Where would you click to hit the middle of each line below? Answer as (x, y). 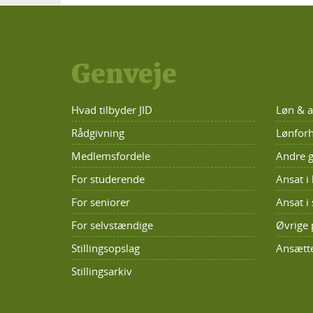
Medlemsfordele (111, 155)
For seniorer (101, 202)
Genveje (124, 73)
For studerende (108, 179)
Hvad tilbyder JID (112, 109)
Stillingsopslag (105, 248)
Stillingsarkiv (102, 271)
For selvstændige (112, 225)
